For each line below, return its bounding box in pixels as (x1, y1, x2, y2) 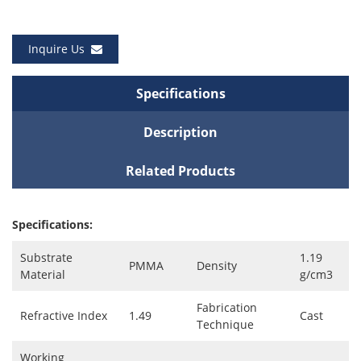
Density (197, 258, 237, 274)
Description (143, 123, 218, 142)
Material (20, 267, 65, 283)
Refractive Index (20, 308, 107, 324)
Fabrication (197, 300, 257, 316)
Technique (197, 317, 254, 333)
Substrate (20, 250, 73, 266)
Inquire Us (28, 41, 91, 57)
